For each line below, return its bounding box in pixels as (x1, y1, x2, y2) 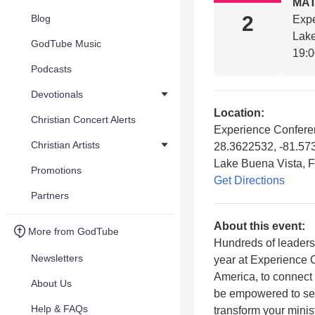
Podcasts (31, 63, 72, 75)
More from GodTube (28, 226, 119, 237)
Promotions (31, 165, 82, 176)
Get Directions (214, 174, 285, 186)
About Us (31, 278, 72, 289)
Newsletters (31, 252, 83, 264)
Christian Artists (31, 139, 100, 150)
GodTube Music (31, 38, 101, 49)
